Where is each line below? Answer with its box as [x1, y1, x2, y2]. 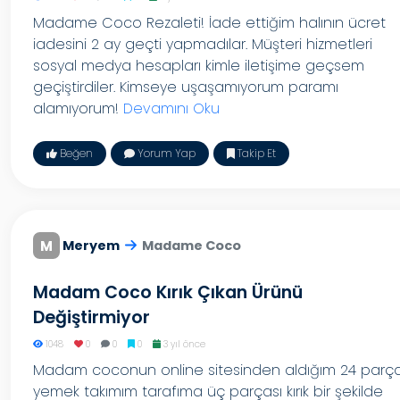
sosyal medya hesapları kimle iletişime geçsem [33, 55, 364, 76]
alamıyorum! [33, 98, 123, 119]
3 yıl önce [160, 337, 205, 351]
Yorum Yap [135, 146, 196, 161]
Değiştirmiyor [33, 305, 150, 329]
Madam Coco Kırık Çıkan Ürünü [33, 280, 303, 304]
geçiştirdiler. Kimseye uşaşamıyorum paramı [33, 77, 338, 97]
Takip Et [235, 146, 276, 161]
